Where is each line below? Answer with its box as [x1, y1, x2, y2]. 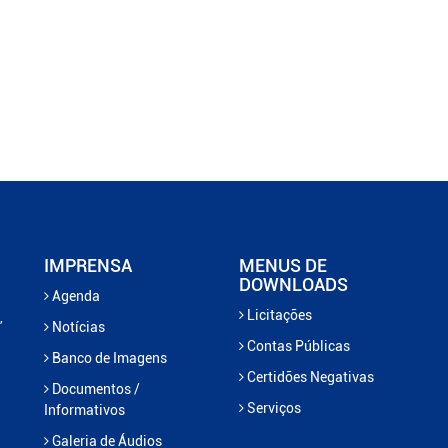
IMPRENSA [44, 254, 132, 276]
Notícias [49, 318, 105, 335]
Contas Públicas [244, 337, 350, 354]
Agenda [49, 287, 100, 304]
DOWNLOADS [239, 273, 348, 295]
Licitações [244, 306, 312, 323]
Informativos [44, 401, 125, 418]
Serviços [244, 399, 301, 416]
